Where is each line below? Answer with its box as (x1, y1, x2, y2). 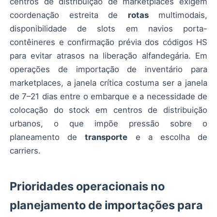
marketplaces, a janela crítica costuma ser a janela (10, 78, 207, 88)
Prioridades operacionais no (10, 179, 165, 193)
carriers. (10, 146, 41, 155)
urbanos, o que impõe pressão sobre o (10, 119, 207, 128)
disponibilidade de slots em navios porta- (10, 24, 207, 33)
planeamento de (10, 132, 85, 142)
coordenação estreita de (10, 10, 128, 20)
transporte (85, 132, 128, 142)
